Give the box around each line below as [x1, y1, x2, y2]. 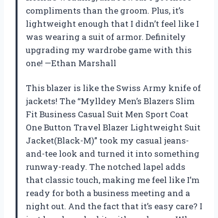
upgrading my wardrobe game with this [26, 44, 192, 56]
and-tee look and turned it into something [26, 148, 200, 160]
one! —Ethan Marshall [26, 57, 116, 69]
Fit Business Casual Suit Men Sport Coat [26, 109, 188, 120]
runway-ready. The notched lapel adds [26, 161, 185, 173]
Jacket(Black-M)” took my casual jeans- [26, 135, 189, 146]
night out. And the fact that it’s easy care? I [26, 200, 202, 212]
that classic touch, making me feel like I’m [26, 174, 200, 186]
